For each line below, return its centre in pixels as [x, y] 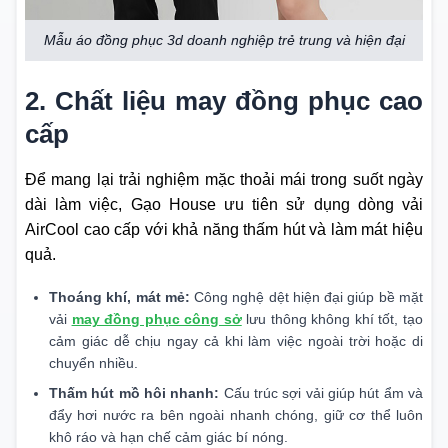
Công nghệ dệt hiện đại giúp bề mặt [306, 297]
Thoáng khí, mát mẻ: [119, 297]
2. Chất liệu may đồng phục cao [224, 101]
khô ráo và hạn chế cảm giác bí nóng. [168, 437]
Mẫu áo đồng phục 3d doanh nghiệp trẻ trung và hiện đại [224, 40]
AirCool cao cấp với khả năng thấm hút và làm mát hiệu [224, 230]
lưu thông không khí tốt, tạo [332, 319]
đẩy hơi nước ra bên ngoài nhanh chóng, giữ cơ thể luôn [236, 415]
